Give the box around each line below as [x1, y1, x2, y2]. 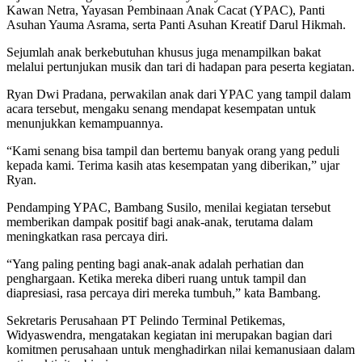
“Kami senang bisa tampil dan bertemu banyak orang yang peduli [6, 143, 339, 158]
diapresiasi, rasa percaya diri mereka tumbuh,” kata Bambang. [6, 285, 321, 300]
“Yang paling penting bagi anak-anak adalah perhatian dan [6, 256, 304, 271]
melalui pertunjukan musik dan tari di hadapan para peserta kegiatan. [6, 59, 355, 74]
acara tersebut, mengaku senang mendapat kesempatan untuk [6, 101, 316, 116]
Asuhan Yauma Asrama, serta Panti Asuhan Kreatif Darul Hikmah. [6, 17, 346, 32]
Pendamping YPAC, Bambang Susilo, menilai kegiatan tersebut [6, 200, 330, 214]
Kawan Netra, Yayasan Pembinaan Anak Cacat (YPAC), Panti [6, 2, 325, 17]
